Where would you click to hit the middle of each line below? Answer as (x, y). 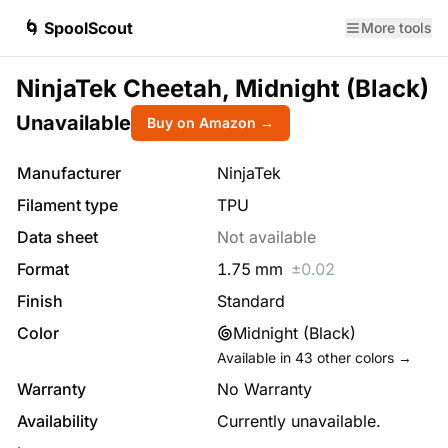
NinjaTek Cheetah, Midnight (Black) (222, 88)
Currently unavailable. (299, 421)
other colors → (362, 357)
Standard (251, 301)
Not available (266, 237)
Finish (40, 301)
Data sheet (57, 237)
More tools (396, 27)
